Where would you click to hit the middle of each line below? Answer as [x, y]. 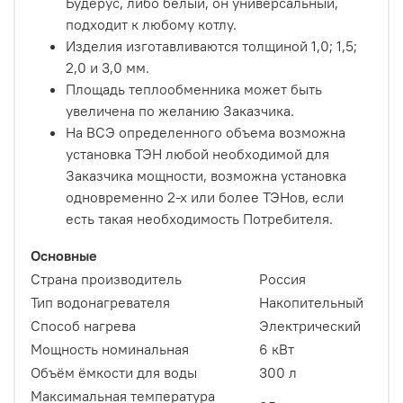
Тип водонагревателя [102, 303]
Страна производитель [106, 279]
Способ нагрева [83, 326]
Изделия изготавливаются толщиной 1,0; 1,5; [211, 46]
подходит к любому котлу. [151, 25]
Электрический [310, 326]
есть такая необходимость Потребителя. [199, 219]
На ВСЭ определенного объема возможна [206, 133]
